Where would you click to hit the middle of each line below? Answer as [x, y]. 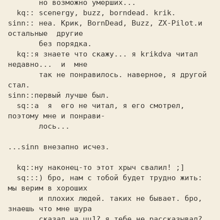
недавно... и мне [48, 64]
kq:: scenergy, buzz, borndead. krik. [12, 13]
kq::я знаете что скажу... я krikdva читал [12, 54]
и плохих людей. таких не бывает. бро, [23, 198]
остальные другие [48, 33]
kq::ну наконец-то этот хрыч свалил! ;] [12, 167]
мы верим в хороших [48, 188]
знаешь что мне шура [50, 209]
